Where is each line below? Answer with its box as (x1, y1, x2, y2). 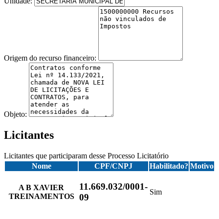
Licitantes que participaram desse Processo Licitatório (4, 151, 169, 160)
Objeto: (4, 109, 29, 118)
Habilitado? (150, 161, 188, 170)
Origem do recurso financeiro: (4, 53, 98, 62)
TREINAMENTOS (8, 192, 74, 200)
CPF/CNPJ (94, 161, 132, 170)
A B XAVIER (19, 183, 64, 192)
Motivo (190, 161, 214, 170)
